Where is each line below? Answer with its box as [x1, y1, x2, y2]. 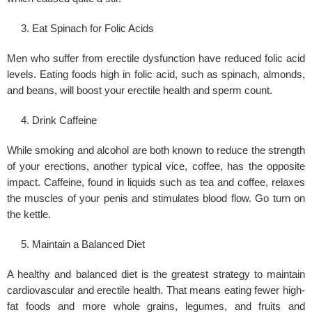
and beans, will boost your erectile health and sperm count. [7, 85, 272, 97]
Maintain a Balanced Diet [32, 239, 145, 251]
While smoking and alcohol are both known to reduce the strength [7, 145, 305, 157]
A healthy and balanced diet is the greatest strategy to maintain [7, 269, 305, 281]
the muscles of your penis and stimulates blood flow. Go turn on [7, 193, 305, 205]
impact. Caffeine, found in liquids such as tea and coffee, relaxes [7, 177, 305, 189]
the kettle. [7, 209, 51, 221]
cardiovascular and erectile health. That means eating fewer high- [7, 285, 305, 297]
